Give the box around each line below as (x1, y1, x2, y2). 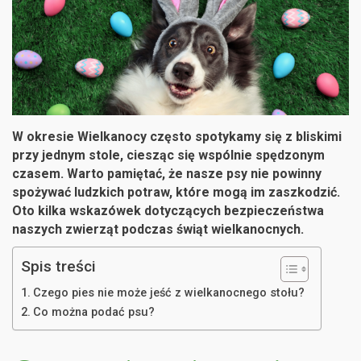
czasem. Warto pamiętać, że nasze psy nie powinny (12, 165, 322, 181)
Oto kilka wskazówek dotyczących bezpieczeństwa (12, 202, 324, 218)
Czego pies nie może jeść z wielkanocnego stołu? (32, 285, 305, 300)
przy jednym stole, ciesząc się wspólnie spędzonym (12, 147, 325, 163)
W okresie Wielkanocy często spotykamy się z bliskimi (12, 128, 342, 144)
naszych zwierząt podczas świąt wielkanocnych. (12, 221, 307, 237)
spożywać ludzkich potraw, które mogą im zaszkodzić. (12, 184, 340, 200)
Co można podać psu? (32, 305, 155, 319)
